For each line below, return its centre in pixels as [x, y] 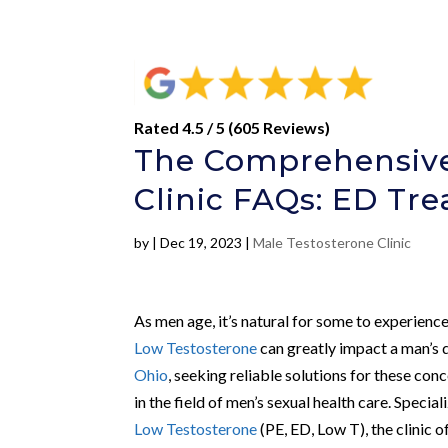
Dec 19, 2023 [201, 242]
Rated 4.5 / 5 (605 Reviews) [232, 127]
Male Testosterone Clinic [332, 242]
